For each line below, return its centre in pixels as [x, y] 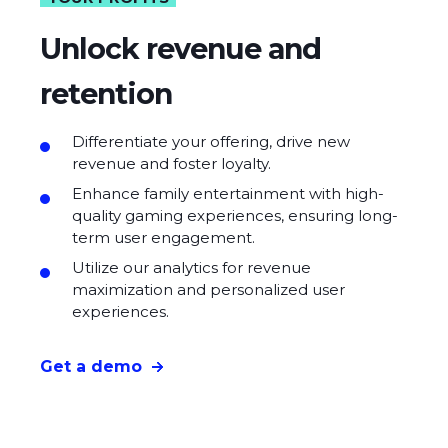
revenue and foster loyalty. [171, 163]
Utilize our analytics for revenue [191, 267]
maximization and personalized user [208, 289]
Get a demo [91, 367]
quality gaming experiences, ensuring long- [235, 215]
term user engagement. [163, 237]
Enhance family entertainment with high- [228, 193]
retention [106, 93]
